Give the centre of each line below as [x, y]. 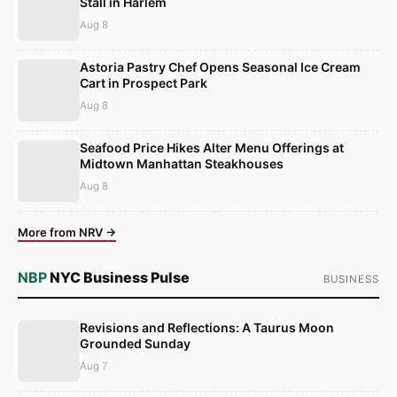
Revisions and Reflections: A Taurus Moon [207, 328]
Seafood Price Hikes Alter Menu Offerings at [212, 147]
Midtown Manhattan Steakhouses [182, 163]
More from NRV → [67, 232]
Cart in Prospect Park [144, 82]
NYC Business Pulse [118, 278]
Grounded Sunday [135, 344]
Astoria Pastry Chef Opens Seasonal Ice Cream [220, 66]
